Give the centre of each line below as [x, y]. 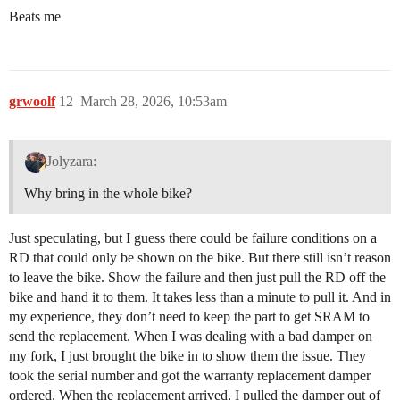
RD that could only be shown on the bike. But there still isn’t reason [200, 257]
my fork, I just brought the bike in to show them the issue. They [187, 355]
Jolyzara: [71, 161]
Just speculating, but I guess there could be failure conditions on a [193, 237]
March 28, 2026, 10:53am [154, 101]
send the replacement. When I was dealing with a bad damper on [191, 336]
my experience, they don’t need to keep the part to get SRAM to [189, 316]
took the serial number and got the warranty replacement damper [190, 375]
